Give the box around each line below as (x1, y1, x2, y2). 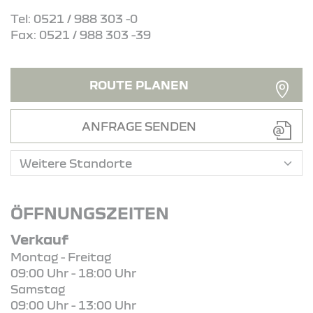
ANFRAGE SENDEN (81, 119, 196, 133)
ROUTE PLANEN (89, 78, 189, 92)
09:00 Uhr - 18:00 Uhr (10, 265, 136, 279)
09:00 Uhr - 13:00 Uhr (10, 298, 136, 312)
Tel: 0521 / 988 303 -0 (10, 11, 138, 25)
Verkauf (10, 230, 68, 247)
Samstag (10, 282, 65, 296)
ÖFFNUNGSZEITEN (10, 203, 169, 222)
